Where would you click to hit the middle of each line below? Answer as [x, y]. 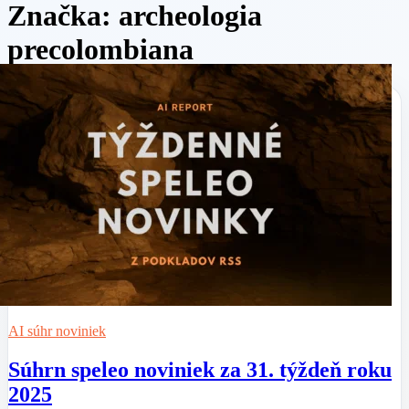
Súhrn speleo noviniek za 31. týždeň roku [200, 369]
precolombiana [100, 49]
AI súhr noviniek [57, 330]
